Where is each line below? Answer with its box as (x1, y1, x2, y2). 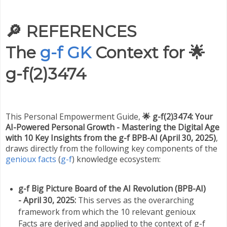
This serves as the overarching (75, 194, 194, 206)
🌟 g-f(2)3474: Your (142, 111, 213, 122)
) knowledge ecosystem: (72, 154, 161, 165)
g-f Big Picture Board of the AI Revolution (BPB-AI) (18, 182, 206, 194)
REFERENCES (26, 21, 137, 42)
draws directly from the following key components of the (6, 143, 217, 154)
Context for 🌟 (91, 43, 205, 63)
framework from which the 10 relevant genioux (18, 206, 196, 217)
